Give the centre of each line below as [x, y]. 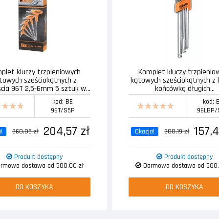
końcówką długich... [185, 88]
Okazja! [145, 131]
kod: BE [63, 101]
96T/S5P [63, 110]
